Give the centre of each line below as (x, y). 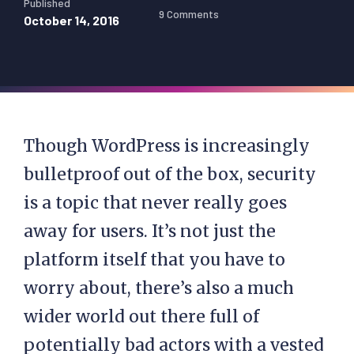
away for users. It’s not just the (150, 231)
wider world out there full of (141, 316)
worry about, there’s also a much (159, 288)
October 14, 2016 (72, 20)
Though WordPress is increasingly (167, 146)
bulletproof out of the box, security (170, 174)
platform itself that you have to (154, 260)
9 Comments (189, 13)
